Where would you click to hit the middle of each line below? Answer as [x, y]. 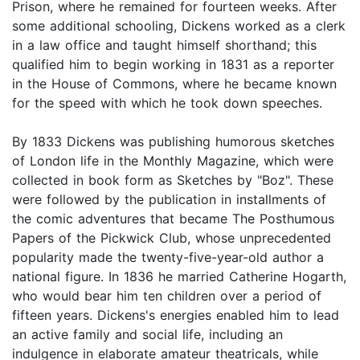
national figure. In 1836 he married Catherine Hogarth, [179, 276]
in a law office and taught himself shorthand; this [164, 45]
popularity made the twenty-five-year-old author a [168, 257]
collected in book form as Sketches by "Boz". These [173, 180]
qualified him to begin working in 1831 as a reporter [173, 64]
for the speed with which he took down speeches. [167, 102]
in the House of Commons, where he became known [174, 83]
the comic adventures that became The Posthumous [173, 218]
